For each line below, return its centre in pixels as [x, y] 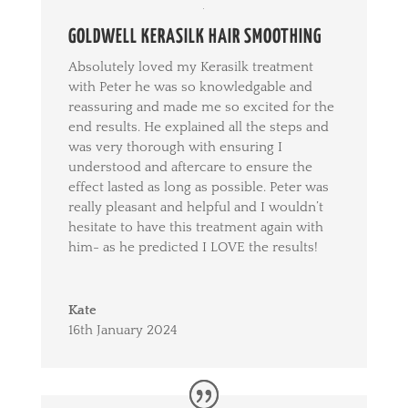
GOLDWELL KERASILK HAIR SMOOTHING [194, 37]
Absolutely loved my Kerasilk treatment [190, 66]
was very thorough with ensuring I [175, 147]
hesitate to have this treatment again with [195, 227]
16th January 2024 [122, 330]
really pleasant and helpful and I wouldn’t [195, 207]
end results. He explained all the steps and [198, 127]
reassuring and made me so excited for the [201, 107]
